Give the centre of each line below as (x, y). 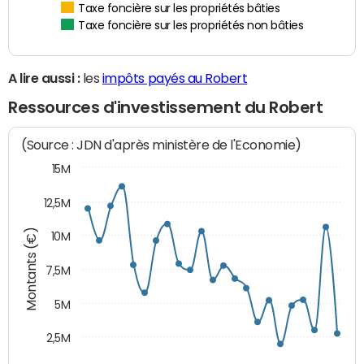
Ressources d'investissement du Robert (166, 108)
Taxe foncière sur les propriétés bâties (179, 9)
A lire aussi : (44, 78)
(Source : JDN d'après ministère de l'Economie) (162, 145)
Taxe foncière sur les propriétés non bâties (191, 26)
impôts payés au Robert (175, 78)
